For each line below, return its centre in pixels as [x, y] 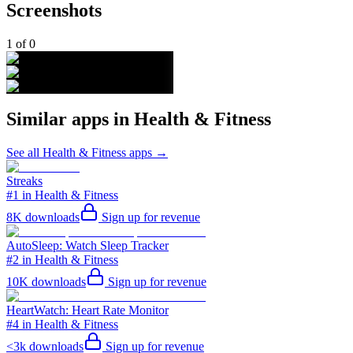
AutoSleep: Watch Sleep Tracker [87, 246]
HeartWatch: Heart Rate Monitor [87, 310]
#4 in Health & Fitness [62, 325]
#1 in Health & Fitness [62, 195]
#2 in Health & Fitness [62, 260]
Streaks [24, 181]
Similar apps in [70, 119]
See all [24, 153]
